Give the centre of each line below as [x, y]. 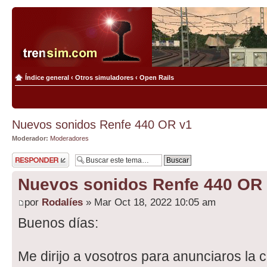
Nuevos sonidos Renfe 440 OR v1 [102, 125]
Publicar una [30, 156]
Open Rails [157, 77]
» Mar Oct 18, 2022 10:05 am [149, 202]
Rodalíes [62, 202]
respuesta [27, 163]
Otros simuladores [104, 77]
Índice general [47, 77]
